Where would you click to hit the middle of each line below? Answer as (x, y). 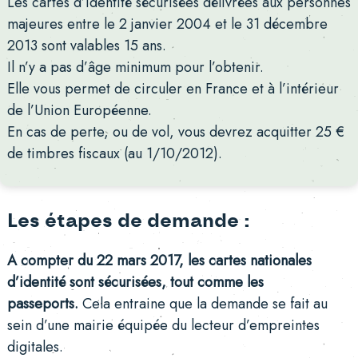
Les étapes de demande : (128, 222)
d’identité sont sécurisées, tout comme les (135, 282)
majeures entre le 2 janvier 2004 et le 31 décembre (167, 24)
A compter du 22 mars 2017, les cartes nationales (159, 261)
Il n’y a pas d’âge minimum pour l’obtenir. (135, 67)
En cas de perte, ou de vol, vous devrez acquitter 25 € (175, 131)
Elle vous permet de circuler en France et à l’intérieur (173, 88)
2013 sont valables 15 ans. (86, 45)
